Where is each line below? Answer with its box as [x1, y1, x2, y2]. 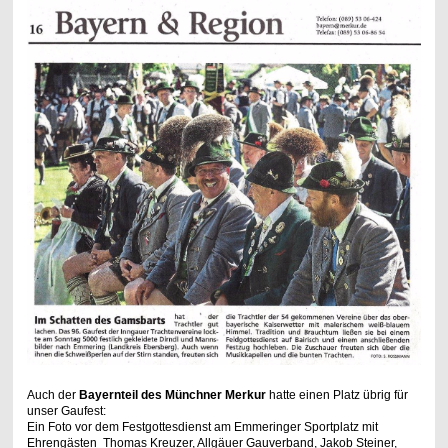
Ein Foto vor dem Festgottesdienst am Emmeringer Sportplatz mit [26, 419, 378, 434]
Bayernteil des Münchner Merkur [78, 387, 266, 402]
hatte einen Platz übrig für [265, 387, 408, 402]
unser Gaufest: [26, 403, 106, 418]
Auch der [26, 387, 79, 402]
